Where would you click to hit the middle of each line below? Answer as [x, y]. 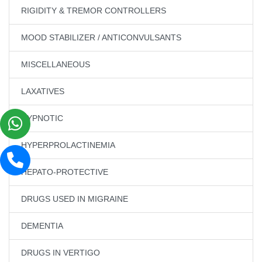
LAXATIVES [43, 92]
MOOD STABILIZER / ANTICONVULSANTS [101, 38]
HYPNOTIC [42, 118]
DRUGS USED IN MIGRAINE [75, 199]
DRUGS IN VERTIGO [61, 253]
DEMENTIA [42, 226]
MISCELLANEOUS [56, 65]
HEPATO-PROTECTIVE [65, 172]
